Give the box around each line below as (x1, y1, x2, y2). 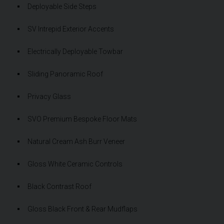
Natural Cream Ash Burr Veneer (27, 137, 125, 145)
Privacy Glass (27, 92, 71, 100)
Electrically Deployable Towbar (27, 47, 123, 55)
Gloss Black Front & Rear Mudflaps (27, 204, 137, 213)
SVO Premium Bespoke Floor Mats (27, 114, 137, 123)
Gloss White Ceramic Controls (27, 159, 122, 168)
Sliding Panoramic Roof (27, 69, 103, 78)
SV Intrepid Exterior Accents (27, 24, 114, 33)
